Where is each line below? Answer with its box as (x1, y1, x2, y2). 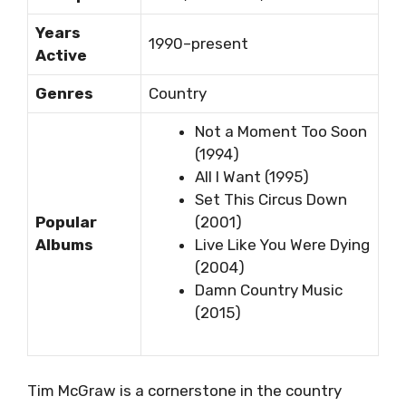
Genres (35, 84, 93, 103)
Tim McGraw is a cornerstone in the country (27, 381, 342, 400)
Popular (35, 213, 97, 232)
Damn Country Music (195, 281, 343, 300)
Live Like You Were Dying (195, 236, 370, 255)
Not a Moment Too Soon (195, 122, 367, 141)
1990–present (149, 34, 248, 53)
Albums (35, 236, 93, 255)
